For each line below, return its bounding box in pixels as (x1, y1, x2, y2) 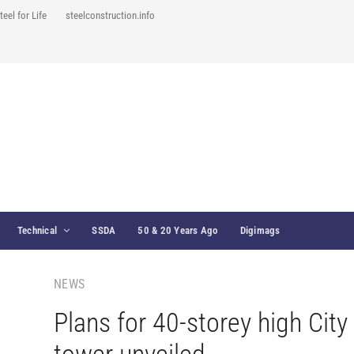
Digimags (239, 224, 281, 236)
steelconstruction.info (66, 9, 155, 21)
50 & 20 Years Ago (137, 224, 218, 236)
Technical (17, 224, 58, 236)
